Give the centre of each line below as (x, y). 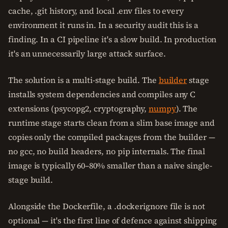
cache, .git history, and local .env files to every (96, 11)
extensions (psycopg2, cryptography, (79, 108)
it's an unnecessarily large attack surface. (87, 53)
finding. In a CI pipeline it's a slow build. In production (112, 39)
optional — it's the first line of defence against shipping (113, 220)
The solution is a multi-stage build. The (83, 80)
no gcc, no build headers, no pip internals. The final (107, 151)
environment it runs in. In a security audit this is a (103, 25)
